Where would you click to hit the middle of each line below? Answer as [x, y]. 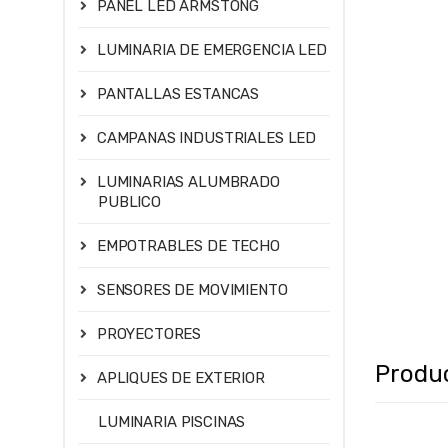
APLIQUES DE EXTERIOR [180, 377]
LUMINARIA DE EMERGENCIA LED [211, 50]
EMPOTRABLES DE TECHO [188, 246]
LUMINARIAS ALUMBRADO [188, 182]
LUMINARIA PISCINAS [172, 421]
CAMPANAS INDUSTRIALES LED [206, 138]
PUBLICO [129, 202]
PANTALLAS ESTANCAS [178, 94]
